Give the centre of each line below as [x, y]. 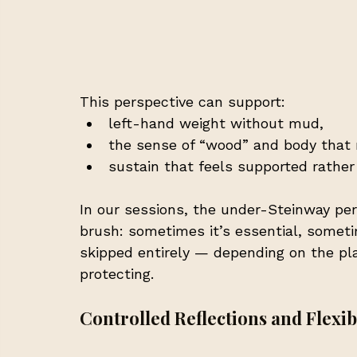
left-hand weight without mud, [216, 123]
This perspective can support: [182, 101]
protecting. [117, 273]
